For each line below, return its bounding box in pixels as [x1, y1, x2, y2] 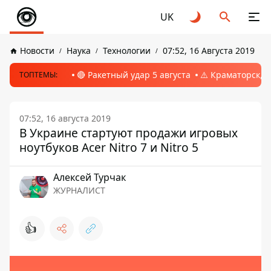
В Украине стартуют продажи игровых [19, 125, 238, 141]
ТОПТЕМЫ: [19, 70, 57, 80]
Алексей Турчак [53, 171, 126, 184]
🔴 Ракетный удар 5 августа [77, 69, 191, 80]
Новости [20, 45, 54, 56]
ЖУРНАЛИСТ [53, 184, 105, 196]
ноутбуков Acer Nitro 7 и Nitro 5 [19, 139, 198, 155]
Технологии [103, 45, 151, 56]
